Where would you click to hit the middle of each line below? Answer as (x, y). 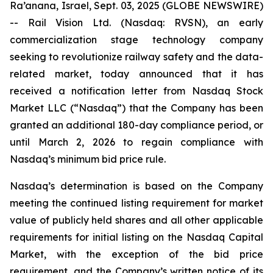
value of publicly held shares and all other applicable (136, 220)
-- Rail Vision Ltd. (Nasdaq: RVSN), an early (136, 23)
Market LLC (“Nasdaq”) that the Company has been (136, 108)
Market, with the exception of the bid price (136, 254)
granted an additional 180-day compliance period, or (136, 125)
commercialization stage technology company (136, 40)
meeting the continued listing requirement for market (136, 203)
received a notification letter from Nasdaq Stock (136, 91)
